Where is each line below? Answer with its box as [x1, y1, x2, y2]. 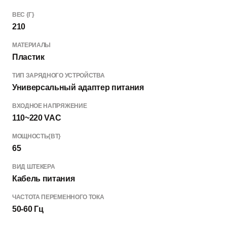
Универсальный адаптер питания [12, 83, 144, 92]
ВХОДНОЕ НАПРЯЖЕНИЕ [12, 102, 87, 109]
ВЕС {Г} [12, 11, 34, 18]
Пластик [12, 52, 45, 61]
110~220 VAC [12, 113, 61, 122]
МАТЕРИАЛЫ [12, 41, 51, 49]
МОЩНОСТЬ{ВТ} [12, 132, 61, 140]
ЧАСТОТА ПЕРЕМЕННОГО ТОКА [12, 193, 104, 201]
